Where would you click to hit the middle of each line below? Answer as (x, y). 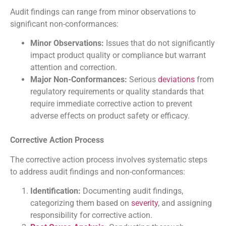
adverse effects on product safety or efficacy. (110, 116)
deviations (176, 80)
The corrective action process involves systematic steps (109, 159)
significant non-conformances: (64, 24)
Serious (143, 80)
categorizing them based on (81, 203)
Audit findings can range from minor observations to (103, 12)
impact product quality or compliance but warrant (118, 55)
